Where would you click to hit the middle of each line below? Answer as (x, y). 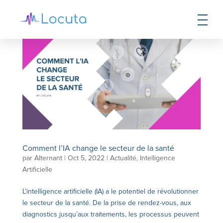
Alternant (48, 158)
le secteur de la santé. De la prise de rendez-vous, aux (107, 203)
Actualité (123, 158)
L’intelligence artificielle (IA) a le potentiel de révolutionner (110, 191)
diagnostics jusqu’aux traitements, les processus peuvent (111, 214)
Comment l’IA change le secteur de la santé (99, 148)
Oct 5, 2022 (86, 158)
